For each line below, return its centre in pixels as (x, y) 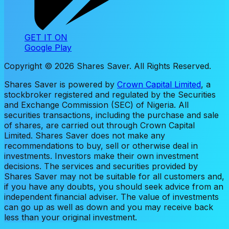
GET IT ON (46, 37)
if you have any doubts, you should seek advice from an (114, 186)
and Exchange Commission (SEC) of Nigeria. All (96, 105)
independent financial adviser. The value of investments (111, 197)
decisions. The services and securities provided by (101, 166)
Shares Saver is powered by (59, 84)
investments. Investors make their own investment (101, 156)
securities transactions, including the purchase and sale (111, 115)
